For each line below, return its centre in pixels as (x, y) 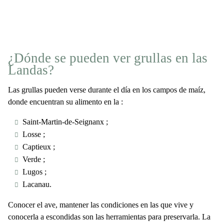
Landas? (31, 70)
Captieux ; (38, 147)
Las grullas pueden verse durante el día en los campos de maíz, (107, 90)
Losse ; (33, 134)
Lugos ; (34, 172)
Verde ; (33, 159)
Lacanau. (37, 184)
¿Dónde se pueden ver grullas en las (108, 58)
